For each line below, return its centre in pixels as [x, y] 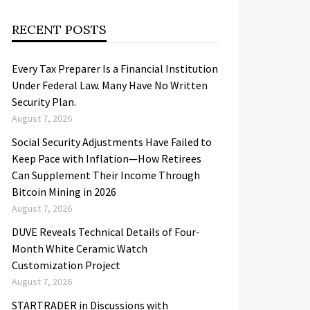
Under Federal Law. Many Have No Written [110, 85]
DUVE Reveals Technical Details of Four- [106, 232]
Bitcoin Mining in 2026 [64, 192]
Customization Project [66, 265]
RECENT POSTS [59, 29]
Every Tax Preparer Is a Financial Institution [115, 69]
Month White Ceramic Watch [80, 248]
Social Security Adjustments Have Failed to [112, 142]
